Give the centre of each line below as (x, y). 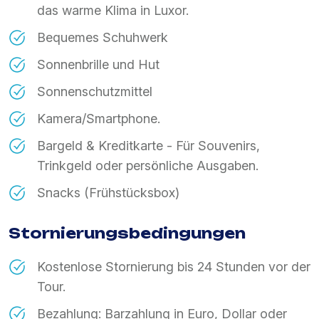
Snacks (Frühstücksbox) (108, 193)
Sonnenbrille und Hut (98, 65)
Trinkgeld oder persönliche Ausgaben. (148, 166)
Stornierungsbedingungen (127, 234)
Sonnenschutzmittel (95, 92)
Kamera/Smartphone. (99, 119)
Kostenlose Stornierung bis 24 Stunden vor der (174, 267)
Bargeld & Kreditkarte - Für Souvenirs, (148, 146)
